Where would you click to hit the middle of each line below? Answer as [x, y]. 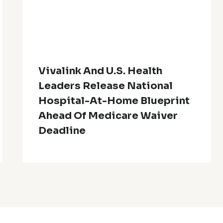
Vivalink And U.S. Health [101, 71]
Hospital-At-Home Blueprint [114, 101]
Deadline [62, 130]
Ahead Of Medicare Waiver [108, 115]
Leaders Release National [106, 86]
